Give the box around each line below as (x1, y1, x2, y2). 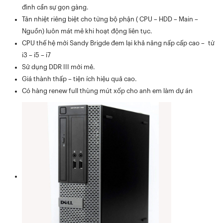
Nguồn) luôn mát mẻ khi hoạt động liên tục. (22, 28, 152, 34)
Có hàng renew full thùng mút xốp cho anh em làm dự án (22, 88, 193, 94)
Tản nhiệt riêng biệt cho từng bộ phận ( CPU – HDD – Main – (22, 16, 198, 22)
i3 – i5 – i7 (22, 52, 51, 58)
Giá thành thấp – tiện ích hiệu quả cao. (22, 76, 137, 82)
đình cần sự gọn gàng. (22, 4, 89, 10)
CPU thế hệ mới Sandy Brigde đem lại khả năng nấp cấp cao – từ (22, 40, 215, 46)
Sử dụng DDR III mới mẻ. (22, 64, 95, 70)
